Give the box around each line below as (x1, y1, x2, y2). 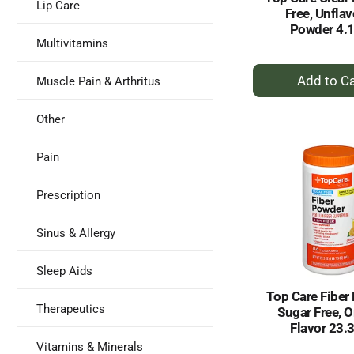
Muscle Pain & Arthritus (36, 74, 160, 88)
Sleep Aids (36, 264, 92, 278)
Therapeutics (36, 302, 105, 316)
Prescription (36, 188, 100, 202)
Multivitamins (36, 36, 108, 51)
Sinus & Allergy (36, 226, 115, 240)
